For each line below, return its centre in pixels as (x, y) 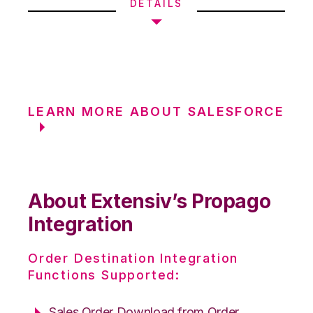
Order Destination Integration (133, 258)
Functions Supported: (104, 275)
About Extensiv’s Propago (150, 201)
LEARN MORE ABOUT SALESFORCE (156, 111)
